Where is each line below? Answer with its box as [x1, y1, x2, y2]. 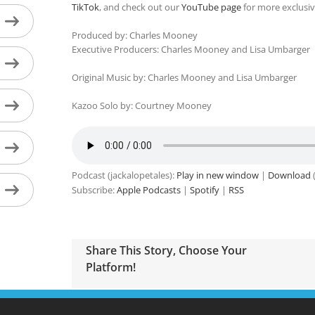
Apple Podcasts [116, 184, 181, 196]
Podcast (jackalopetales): [71, 169, 176, 181]
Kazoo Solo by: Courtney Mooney [71, 99, 212, 112]
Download [267, 169, 311, 181]
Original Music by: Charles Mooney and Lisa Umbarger [71, 71, 297, 84]
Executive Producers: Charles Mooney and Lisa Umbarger [71, 43, 310, 56]
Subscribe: [71, 184, 117, 196]
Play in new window [176, 169, 259, 181]
